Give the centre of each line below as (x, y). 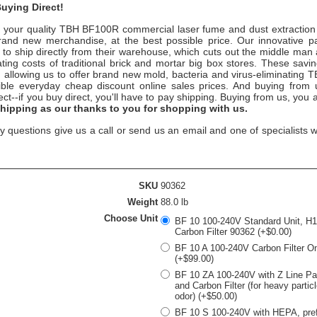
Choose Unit (131, 218)
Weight (143, 202)
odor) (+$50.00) (206, 296)
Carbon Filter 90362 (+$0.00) (233, 232)
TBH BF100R (89, 29)
